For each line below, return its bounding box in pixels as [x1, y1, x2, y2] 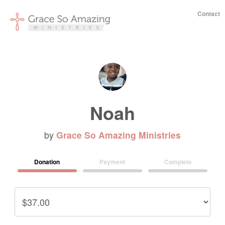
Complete [164, 157, 192, 166]
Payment [99, 157, 126, 166]
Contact [197, 9, 220, 18]
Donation [34, 157, 60, 166]
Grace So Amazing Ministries [56, 129, 181, 141]
